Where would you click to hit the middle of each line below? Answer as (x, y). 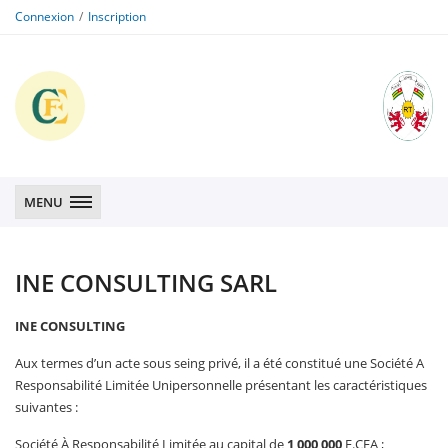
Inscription (117, 16)
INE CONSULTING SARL (146, 282)
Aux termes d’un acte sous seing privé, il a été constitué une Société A (219, 363)
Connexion (44, 16)
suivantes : (46, 407)
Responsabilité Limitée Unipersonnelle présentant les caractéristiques (221, 385)
